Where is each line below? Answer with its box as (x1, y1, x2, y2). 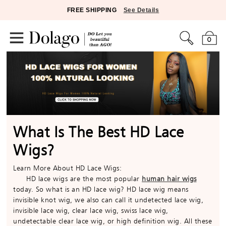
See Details (123, 7, 159, 14)
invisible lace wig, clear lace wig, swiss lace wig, (13, 206, 168, 215)
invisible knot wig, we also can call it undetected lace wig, (13, 196, 204, 204)
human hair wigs (142, 175, 197, 183)
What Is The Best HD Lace (13, 123, 184, 141)
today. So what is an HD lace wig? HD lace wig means (13, 185, 189, 194)
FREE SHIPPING (67, 7, 117, 14)
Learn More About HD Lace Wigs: (13, 164, 122, 173)
